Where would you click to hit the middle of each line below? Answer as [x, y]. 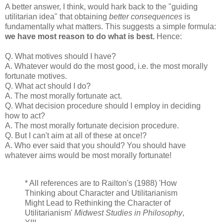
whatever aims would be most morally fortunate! [88, 156]
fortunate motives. [36, 76]
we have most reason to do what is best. [80, 37]
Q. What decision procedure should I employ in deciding [103, 106]
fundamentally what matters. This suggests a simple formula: [111, 27]
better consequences [146, 17]
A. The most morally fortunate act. [63, 96]
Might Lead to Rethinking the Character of [98, 203]
